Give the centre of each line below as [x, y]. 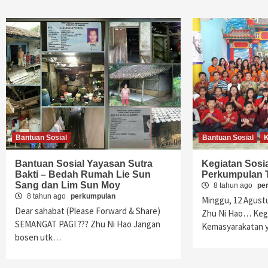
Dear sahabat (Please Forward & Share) [88, 211]
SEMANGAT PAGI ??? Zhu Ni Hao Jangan [88, 224]
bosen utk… [38, 237]
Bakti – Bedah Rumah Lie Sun [83, 174]
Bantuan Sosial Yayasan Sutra [84, 164]
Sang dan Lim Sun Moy [68, 185]
